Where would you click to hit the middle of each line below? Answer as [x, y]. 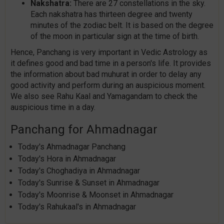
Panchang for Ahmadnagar [84, 130]
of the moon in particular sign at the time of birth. [115, 36]
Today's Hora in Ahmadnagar [67, 159]
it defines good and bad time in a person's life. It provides [111, 63]
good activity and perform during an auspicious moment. [108, 85]
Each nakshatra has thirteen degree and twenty [111, 14]
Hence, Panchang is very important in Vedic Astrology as [109, 52]
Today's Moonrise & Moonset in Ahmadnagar [96, 195]
